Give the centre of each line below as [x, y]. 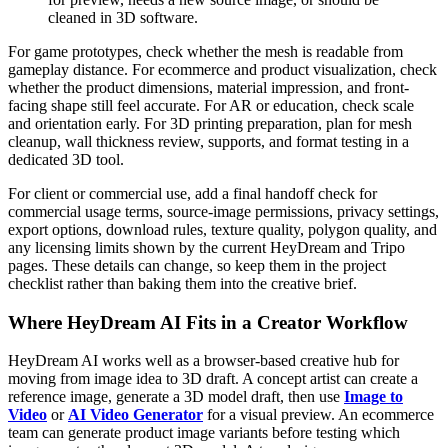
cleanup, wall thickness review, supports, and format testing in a [208, 141]
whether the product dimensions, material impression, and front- [208, 87]
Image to [373, 397]
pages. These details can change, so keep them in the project [197, 265]
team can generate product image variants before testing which [204, 433]
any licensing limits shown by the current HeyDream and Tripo [206, 247]
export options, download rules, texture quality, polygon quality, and [222, 229]
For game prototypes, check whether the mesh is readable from [205, 51]
